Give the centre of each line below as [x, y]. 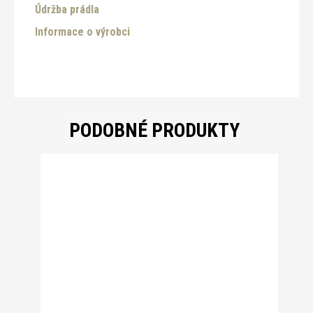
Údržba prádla [67, 9]
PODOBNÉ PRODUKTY [154, 130]
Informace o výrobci [82, 31]
